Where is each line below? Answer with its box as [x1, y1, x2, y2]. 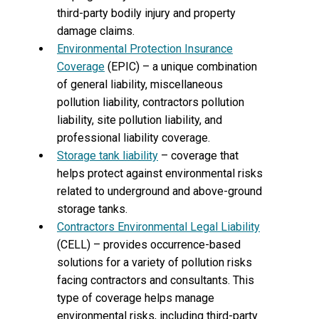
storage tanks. [57, 202, 127, 216]
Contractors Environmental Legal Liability [57, 220, 260, 234]
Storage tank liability [57, 149, 158, 162]
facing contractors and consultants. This [57, 273, 254, 287]
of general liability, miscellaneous [57, 78, 223, 91]
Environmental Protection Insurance [57, 42, 233, 56]
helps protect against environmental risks [57, 167, 263, 180]
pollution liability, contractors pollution [57, 95, 244, 109]
